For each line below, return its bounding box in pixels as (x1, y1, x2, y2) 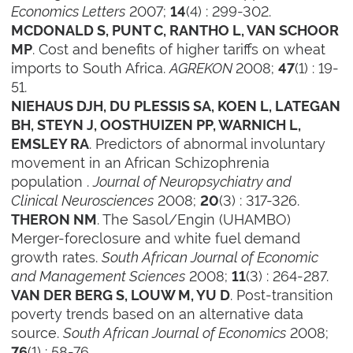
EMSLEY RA (11, 136, 90, 153)
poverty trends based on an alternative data (11, 306, 304, 323)
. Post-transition (230, 287, 334, 304)
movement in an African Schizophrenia (11, 154, 270, 172)
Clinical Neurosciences (11, 192, 154, 210)
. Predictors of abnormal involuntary (89, 136, 326, 153)
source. (11, 325, 64, 342)
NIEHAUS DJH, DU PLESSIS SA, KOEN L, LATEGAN (11, 98, 341, 115)
